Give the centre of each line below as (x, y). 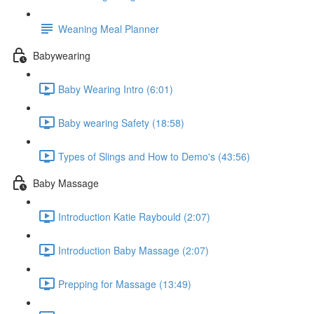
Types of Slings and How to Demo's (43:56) (154, 156)
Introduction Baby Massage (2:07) (134, 250)
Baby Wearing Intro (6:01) (116, 89)
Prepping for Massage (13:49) (125, 284)
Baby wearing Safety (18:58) (121, 122)
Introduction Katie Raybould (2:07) (134, 216)
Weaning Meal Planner (109, 28)
